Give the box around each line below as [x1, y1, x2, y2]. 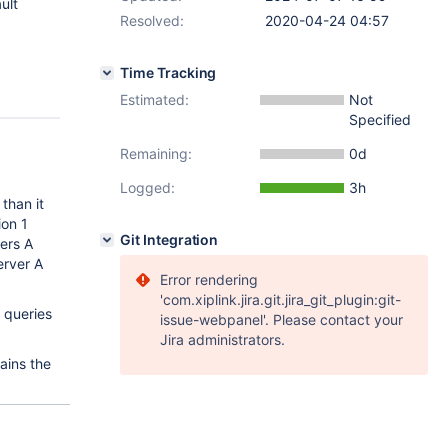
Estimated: [120, 91, 189, 108]
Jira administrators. [160, 331, 285, 348]
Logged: [120, 179, 175, 196]
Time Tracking [120, 64, 217, 81]
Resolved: [120, 12, 184, 29]
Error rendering [160, 271, 258, 288]
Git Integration [120, 231, 219, 248]
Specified [349, 111, 411, 128]
